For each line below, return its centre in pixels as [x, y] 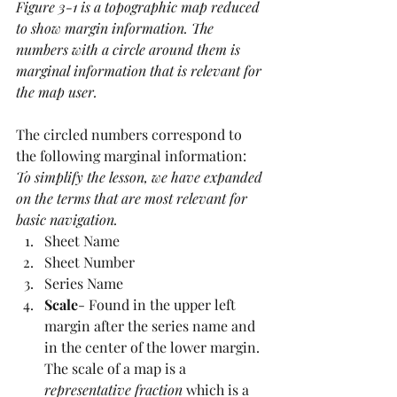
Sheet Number [90, 262]
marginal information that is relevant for [140, 71]
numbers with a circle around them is [130, 50]
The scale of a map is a [117, 369]
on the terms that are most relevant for [133, 198]
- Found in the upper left [159, 305]
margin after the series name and [152, 326]
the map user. [57, 92]
